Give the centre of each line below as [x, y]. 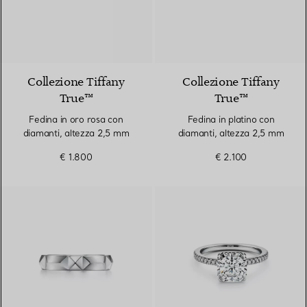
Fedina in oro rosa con [76, 120]
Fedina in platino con [231, 120]
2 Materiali [228, 45]
